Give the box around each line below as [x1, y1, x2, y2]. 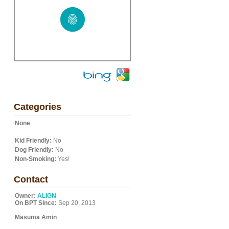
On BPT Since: [15, 199, 57, 207]
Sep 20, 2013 [57, 199, 96, 207]
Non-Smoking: [15, 155, 56, 163]
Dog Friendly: [15, 146, 54, 153]
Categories [14, 102, 61, 112]
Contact [14, 174, 48, 185]
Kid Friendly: [15, 137, 52, 144]
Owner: [15, 192, 36, 199]
